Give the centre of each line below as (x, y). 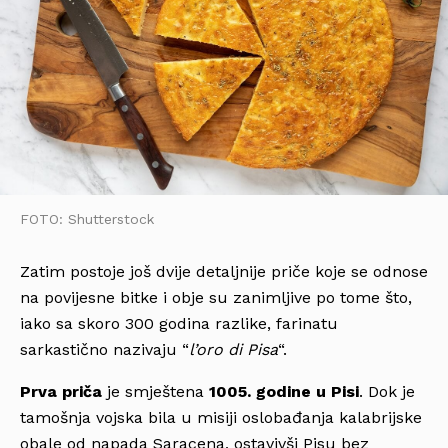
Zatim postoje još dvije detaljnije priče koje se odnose (224, 272)
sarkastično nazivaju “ (104, 350)
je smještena (155, 392)
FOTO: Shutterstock (87, 218)
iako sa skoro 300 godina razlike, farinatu (179, 324)
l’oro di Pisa (233, 350)
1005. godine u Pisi (284, 392)
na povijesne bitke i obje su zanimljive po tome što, (216, 298)
